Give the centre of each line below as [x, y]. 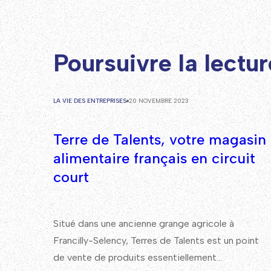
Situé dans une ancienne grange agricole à [144, 223]
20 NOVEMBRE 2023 [159, 100]
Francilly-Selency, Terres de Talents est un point [156, 240]
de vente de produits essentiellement [135, 257]
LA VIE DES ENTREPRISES [90, 100]
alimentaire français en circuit [154, 158]
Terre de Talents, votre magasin [160, 139]
